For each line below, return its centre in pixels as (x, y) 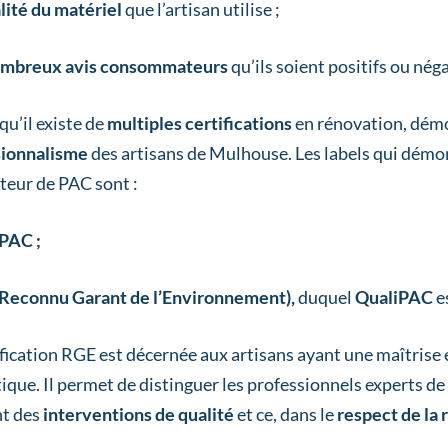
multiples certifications (200, 122)
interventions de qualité (138, 413)
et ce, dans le (285, 413)
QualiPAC (395, 296)
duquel (324, 296)
